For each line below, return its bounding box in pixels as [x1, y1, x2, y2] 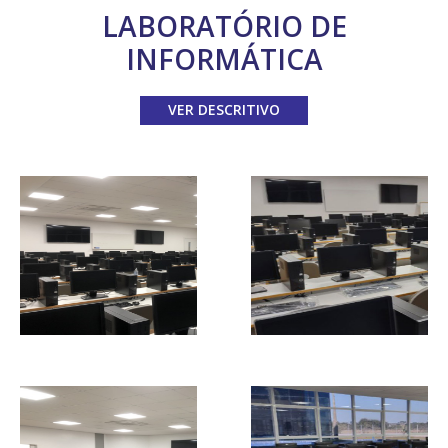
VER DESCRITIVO [168, 100, 280, 120]
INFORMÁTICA [125, 39, 323, 78]
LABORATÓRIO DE [101, 6, 347, 45]
